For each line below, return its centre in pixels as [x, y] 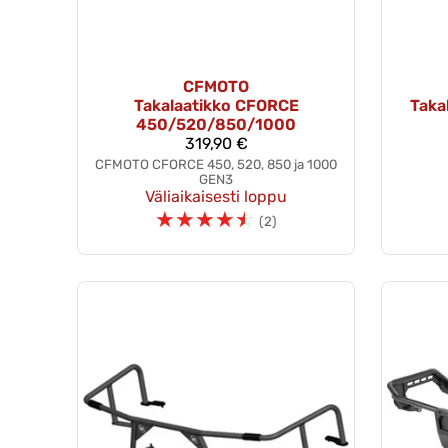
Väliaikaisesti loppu [216, 196]
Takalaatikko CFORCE [216, 105]
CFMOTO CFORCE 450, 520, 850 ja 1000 [216, 164]
